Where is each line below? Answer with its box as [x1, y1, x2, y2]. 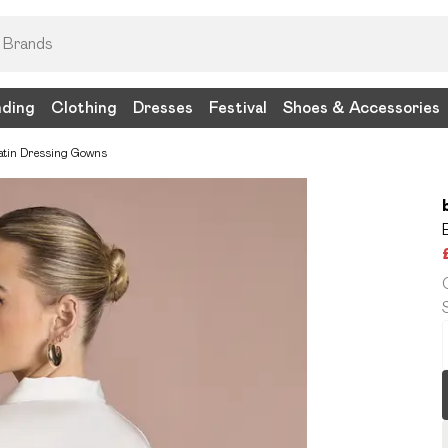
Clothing [51, 99, 117, 116]
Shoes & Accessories [283, 99, 440, 116]
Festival [209, 99, 267, 116]
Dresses [133, 99, 193, 116]
